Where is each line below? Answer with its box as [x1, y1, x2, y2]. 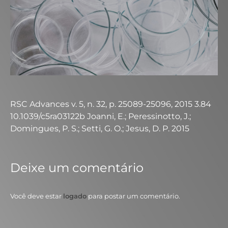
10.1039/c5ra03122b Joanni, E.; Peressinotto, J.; [10, 111, 191, 121]
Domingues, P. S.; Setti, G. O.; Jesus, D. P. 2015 [10, 124, 189, 133]
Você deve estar [10, 192, 63, 200]
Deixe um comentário [10, 160, 144, 175]
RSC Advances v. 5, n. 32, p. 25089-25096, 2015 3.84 [10, 99, 211, 109]
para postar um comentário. [87, 192, 180, 200]
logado [63, 192, 87, 200]
